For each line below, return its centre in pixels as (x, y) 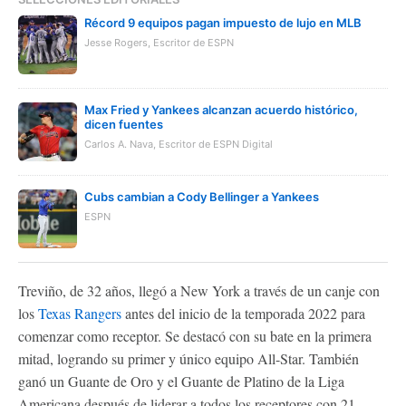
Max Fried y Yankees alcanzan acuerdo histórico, (221, 109)
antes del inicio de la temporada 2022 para (243, 313)
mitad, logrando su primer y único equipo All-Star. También (188, 358)
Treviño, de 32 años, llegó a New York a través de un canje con (199, 290)
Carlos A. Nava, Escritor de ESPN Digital (179, 144)
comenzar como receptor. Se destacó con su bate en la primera (195, 335)
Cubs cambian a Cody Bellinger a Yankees (202, 196)
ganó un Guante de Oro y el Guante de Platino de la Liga (181, 381)
